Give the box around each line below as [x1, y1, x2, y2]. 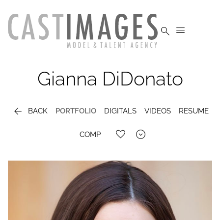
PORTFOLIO [55, 107, 96, 116]
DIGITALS [104, 107, 137, 116]
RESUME [178, 107, 209, 116]
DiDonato [102, 67, 183, 90]
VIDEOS [144, 107, 171, 116]
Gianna [37, 67, 97, 90]
